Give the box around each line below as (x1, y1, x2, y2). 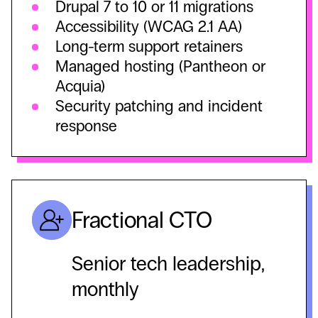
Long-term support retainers (55, 37, 243, 57)
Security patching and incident (55, 97, 263, 116)
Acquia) (55, 77, 105, 97)
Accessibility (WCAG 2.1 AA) (55, 17, 242, 37)
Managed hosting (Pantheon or (55, 57, 265, 77)
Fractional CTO (72, 206, 212, 234)
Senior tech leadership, (72, 252, 265, 277)
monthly (72, 278, 138, 302)
